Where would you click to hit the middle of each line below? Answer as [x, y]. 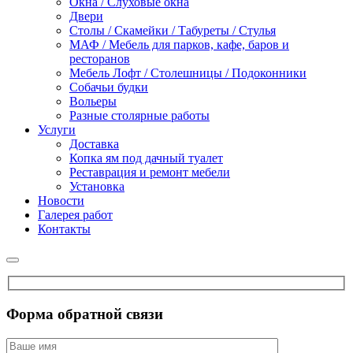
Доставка [94, 143]
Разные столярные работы [139, 115]
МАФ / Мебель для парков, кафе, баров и [179, 44]
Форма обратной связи [85, 314]
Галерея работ [75, 214]
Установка [97, 186]
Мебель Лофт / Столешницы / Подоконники [188, 72]
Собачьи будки [109, 87]
